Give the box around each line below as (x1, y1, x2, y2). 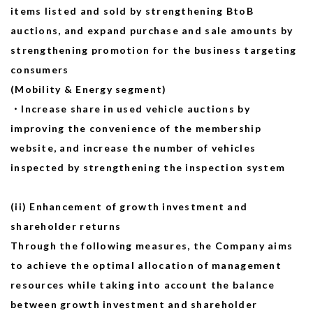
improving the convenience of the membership (10, 122, 261, 134)
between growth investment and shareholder (10, 298, 258, 310)
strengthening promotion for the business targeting (10, 44, 297, 56)
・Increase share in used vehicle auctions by (10, 103, 250, 115)
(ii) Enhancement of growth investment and (10, 201, 248, 212)
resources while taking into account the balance (10, 279, 275, 291)
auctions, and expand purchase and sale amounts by (10, 24, 293, 36)
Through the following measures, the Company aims (10, 240, 293, 252)
